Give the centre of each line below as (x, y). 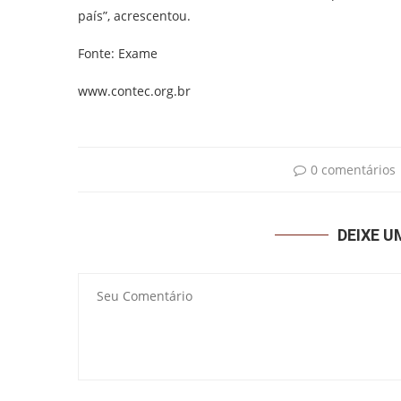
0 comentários (354, 169)
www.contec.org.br (134, 90)
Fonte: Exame (118, 53)
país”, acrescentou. (134, 15)
